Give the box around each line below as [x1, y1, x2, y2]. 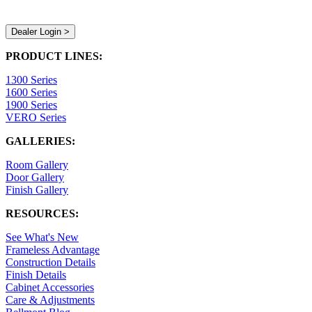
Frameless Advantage [6, 243, 100, 256]
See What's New [6, 231, 79, 243]
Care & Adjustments [6, 293, 95, 306]
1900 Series [6, 98, 57, 111]
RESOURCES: [6, 207, 79, 219]
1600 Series [6, 86, 57, 98]
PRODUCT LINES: [6, 49, 102, 62]
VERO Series [6, 111, 66, 123]
